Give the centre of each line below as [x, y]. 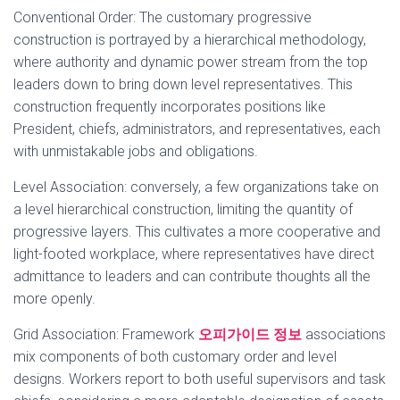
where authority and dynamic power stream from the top [191, 62]
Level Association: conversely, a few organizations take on [196, 187]
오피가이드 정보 [250, 334]
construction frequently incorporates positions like [170, 107]
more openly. [54, 299]
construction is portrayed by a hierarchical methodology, [190, 40]
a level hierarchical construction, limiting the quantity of [183, 209]
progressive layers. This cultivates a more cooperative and [197, 232]
